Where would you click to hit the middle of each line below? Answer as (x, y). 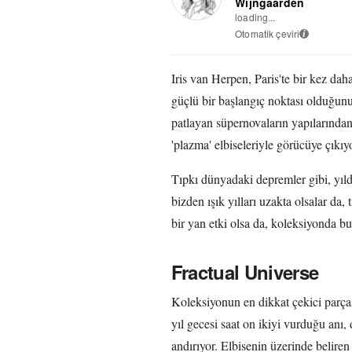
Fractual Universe (245, 271)
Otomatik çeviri (268, 33)
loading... (255, 16)
